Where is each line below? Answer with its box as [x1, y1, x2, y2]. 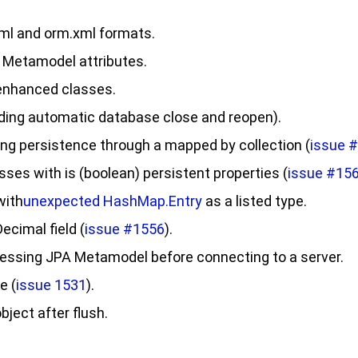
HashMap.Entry [103, 193, 202, 209]
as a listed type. [202, 193, 307, 209]
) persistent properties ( [135, 165, 288, 181]
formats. [96, 25, 155, 42]
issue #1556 [85, 221, 165, 237]
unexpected [23, 193, 103, 209]
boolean [84, 165, 135, 181]
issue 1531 [16, 276, 86, 293]
